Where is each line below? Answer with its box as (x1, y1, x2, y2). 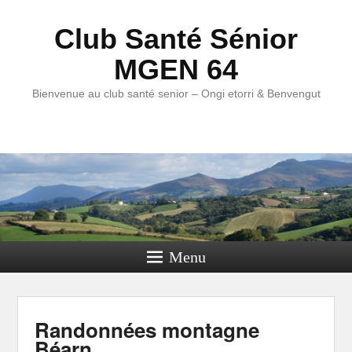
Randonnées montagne (34, 315, 259, 344)
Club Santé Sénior (54, 23, 298, 55)
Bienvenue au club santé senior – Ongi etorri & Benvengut (31, 87, 321, 100)
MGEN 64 (114, 53, 238, 86)
